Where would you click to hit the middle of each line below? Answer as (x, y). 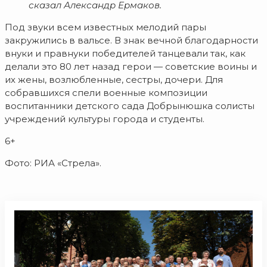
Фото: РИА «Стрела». (53, 163)
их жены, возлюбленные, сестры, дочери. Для (114, 80)
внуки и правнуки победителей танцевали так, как (125, 54)
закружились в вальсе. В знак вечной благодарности (131, 41)
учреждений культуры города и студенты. (105, 119)
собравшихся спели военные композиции (106, 93)
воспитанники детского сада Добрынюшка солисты (130, 106)
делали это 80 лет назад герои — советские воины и (131, 67)
